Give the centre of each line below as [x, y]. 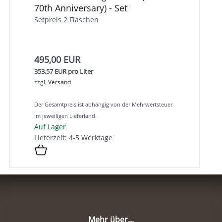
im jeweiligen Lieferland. [65, 115]
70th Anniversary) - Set [81, 8]
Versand [59, 82]
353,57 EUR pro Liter [64, 71]
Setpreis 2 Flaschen [66, 19]
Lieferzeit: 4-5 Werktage [73, 137]
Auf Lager [50, 126]
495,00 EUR [57, 59]
